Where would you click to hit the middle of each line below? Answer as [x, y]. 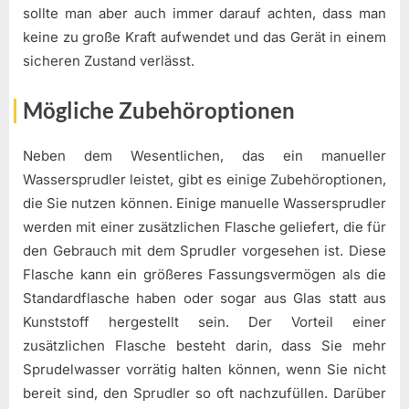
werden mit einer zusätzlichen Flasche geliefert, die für [204, 227]
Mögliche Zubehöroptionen [159, 110]
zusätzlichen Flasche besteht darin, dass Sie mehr [204, 346]
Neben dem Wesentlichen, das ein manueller [204, 156]
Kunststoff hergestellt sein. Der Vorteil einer [204, 322]
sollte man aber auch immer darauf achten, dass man [204, 14]
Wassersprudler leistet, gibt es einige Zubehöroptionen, [204, 180]
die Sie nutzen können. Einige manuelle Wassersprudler [204, 204]
